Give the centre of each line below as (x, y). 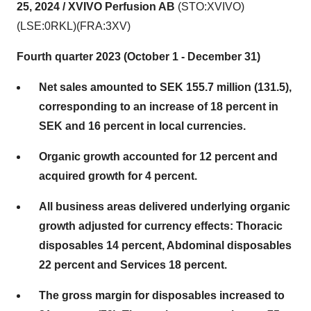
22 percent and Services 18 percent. (133, 265)
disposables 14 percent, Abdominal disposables (165, 245)
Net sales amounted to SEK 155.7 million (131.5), (165, 87)
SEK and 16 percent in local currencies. (142, 126)
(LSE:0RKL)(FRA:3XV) (74, 26)
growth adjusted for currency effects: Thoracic (161, 226)
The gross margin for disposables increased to (162, 295)
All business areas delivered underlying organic (165, 207)
